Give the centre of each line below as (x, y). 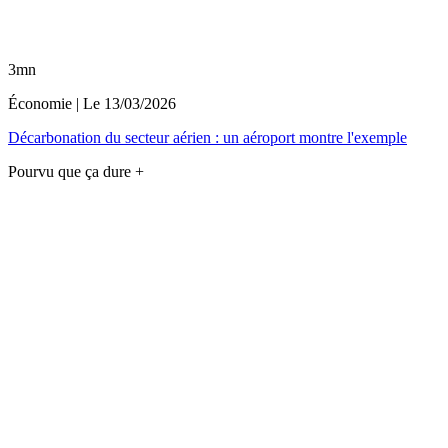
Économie (40, 104)
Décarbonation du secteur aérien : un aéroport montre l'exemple (207, 138)
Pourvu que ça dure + (76, 172)
